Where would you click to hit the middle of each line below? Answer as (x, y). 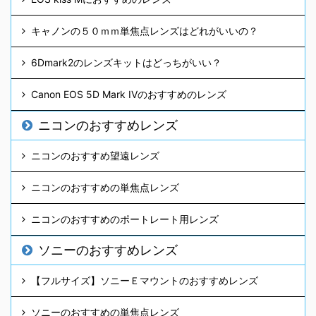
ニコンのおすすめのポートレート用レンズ (125, 219)
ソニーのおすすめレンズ (108, 250)
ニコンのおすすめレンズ (108, 126)
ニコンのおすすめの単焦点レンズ (105, 188)
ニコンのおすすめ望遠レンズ (95, 156)
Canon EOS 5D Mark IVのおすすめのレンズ (129, 95)
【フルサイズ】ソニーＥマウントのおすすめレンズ (145, 281)
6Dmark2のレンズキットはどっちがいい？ (126, 63)
